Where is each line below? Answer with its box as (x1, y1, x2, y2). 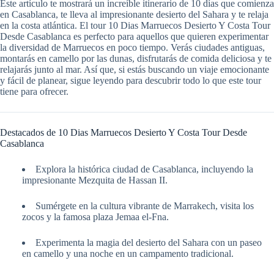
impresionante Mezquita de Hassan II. (22, 175, 168, 186)
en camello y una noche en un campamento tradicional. (22, 248, 234, 259)
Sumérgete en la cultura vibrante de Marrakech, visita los (35, 201, 254, 212)
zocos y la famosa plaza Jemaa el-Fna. (22, 212, 169, 223)
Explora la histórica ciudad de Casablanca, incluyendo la (35, 164, 253, 175)
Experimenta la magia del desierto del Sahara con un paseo (35, 237, 262, 248)
